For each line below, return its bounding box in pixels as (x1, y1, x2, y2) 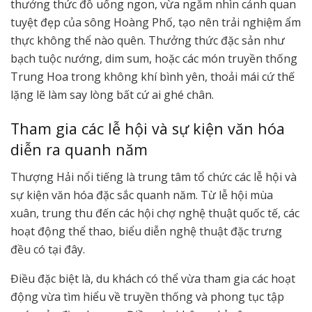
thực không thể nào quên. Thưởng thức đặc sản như (10, 32, 285, 48)
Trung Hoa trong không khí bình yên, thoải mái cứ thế (10, 68, 295, 84)
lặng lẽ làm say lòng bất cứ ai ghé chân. (10, 86, 214, 102)
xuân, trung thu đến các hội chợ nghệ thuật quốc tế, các (10, 205, 299, 221)
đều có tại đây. (10, 242, 85, 258)
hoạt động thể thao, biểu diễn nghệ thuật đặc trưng (10, 224, 282, 240)
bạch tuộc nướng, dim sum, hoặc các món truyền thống (10, 50, 297, 66)
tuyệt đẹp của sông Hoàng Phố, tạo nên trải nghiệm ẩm (10, 14, 301, 30)
